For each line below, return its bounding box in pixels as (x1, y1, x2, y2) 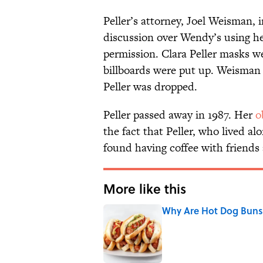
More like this (103, 179, 186, 198)
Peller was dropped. (103, 79, 197, 95)
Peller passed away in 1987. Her (103, 107, 255, 123)
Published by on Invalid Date (161, 216, 257, 228)
